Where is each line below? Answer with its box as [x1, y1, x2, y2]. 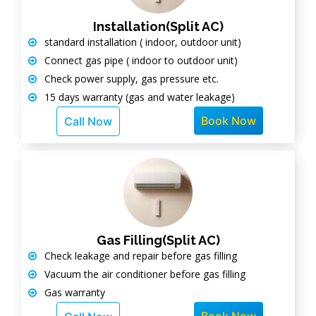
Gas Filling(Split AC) [96, 233, 220, 248]
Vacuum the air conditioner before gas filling [42, 267, 245, 281]
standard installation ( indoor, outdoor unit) [42, 35, 241, 49]
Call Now [63, 114, 112, 128]
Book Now [200, 114, 256, 128]
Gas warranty [42, 286, 105, 299]
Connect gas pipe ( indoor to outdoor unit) [42, 54, 238, 67]
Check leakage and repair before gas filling [42, 249, 237, 262]
